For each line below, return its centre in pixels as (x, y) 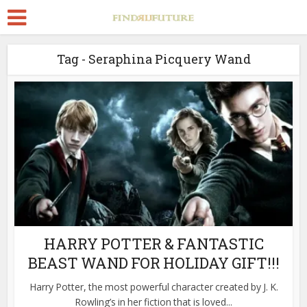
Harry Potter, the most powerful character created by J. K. (153, 286)
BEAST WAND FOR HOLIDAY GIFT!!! (153, 262)
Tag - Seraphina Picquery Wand (153, 59)
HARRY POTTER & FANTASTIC (153, 243)
